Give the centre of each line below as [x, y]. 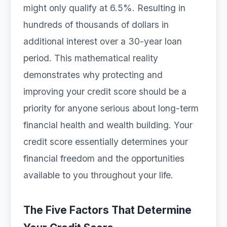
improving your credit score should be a [105, 91]
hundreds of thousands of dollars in [96, 25]
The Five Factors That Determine [107, 210]
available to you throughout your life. [98, 175]
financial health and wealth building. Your [108, 125]
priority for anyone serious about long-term [111, 108]
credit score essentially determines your [106, 142]
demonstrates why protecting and [93, 75]
